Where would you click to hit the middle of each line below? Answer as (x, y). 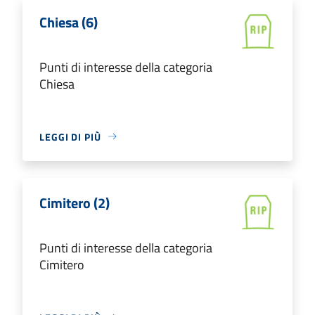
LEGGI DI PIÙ (70, 136)
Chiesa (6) (69, 22)
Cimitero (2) (75, 202)
